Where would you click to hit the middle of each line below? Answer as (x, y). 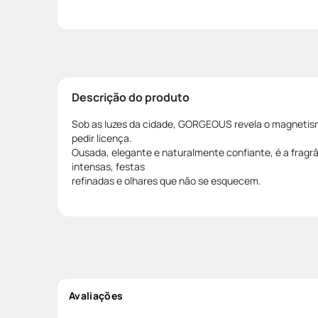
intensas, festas (108, 166)
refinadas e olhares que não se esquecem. (166, 180)
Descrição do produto (131, 97)
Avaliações (96, 295)
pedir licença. (102, 138)
